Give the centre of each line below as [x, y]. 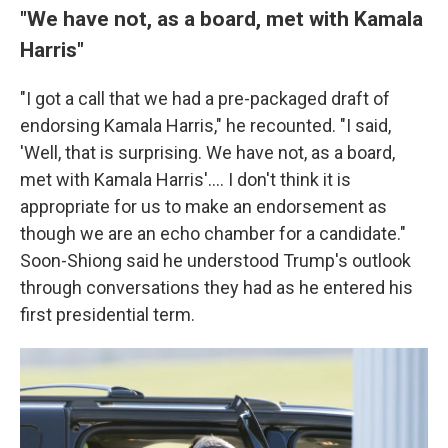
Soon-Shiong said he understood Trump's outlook [215, 260]
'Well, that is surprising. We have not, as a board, [207, 152]
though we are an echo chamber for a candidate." [213, 233]
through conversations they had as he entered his [216, 287]
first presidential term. [107, 314]
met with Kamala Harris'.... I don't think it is [185, 179]
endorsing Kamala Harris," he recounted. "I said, [205, 125]
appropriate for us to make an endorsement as [203, 206]
